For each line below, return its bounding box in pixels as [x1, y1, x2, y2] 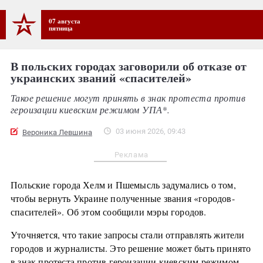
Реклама [114, 150, 149, 159]
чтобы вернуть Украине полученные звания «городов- [11, 191, 235, 204]
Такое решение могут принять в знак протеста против [11, 91, 245, 104]
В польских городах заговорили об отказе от [11, 58, 247, 75]
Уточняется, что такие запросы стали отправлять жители [11, 228, 245, 241]
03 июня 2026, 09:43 [116, 126, 186, 136]
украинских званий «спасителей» [11, 69, 191, 87]
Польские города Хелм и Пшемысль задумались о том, [11, 178, 236, 191]
